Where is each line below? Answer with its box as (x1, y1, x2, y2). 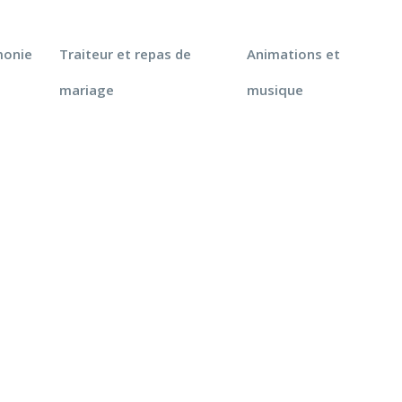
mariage (59, 81, 114, 99)
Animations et (246, 45, 340, 63)
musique (246, 81, 303, 99)
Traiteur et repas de (59, 45, 191, 63)
